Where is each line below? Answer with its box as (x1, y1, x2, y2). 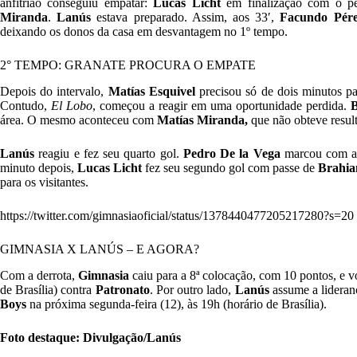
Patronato (95, 282, 150, 296)
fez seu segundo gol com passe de (142, 161, 319, 175)
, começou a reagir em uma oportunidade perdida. (92, 99, 351, 113)
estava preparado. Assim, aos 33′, (91, 10, 280, 25)
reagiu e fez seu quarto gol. (34, 147, 183, 161)
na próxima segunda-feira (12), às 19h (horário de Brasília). (26, 296, 327, 311)
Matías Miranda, (157, 113, 248, 127)
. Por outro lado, (149, 282, 235, 296)
